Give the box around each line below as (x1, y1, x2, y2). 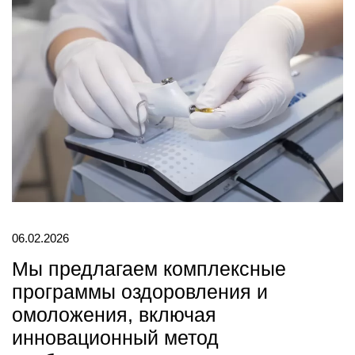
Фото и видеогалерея (41, 6, 157, 21)
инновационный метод (11, 326, 219, 349)
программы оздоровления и (11, 281, 268, 303)
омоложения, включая (11, 303, 216, 326)
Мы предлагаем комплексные (11, 258, 286, 281)
